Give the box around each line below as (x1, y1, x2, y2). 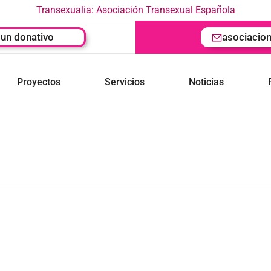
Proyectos (17, 76, 61, 88)
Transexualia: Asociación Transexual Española (36, 4, 235, 16)
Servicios (105, 76, 145, 88)
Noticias (189, 76, 224, 88)
